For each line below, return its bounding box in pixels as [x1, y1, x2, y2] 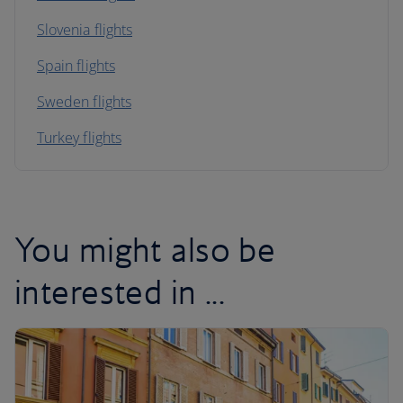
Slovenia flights [37, 20, 133, 40]
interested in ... [14, 271, 226, 312]
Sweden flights [37, 92, 131, 112]
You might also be [14, 228, 276, 270]
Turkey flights [37, 128, 121, 148]
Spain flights [37, 56, 115, 76]
